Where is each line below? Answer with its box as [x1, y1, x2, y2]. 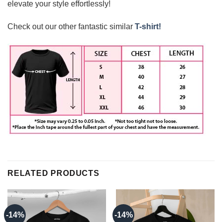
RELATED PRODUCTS [7, 169, 100, 178]
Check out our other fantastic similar [7, 22, 135, 31]
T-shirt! [135, 22, 161, 31]
